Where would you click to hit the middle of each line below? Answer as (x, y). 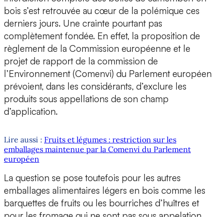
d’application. (31, 112)
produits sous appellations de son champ (86, 99)
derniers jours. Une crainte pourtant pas (83, 23)
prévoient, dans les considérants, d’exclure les (95, 86)
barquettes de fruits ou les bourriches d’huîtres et (101, 203)
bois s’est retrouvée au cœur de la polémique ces (102, 11)
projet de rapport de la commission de (81, 61)
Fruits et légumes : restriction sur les (110, 140)
